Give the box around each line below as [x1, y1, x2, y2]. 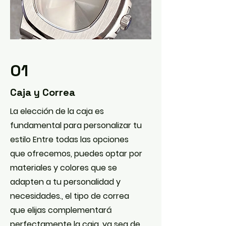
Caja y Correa [10, 86, 75, 99]
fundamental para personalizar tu [10, 120, 142, 131]
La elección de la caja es [10, 105, 104, 117]
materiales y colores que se [10, 162, 117, 174]
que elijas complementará [10, 204, 112, 216]
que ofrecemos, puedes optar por [10, 148, 142, 159]
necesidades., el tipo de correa [10, 190, 129, 202]
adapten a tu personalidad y [10, 176, 121, 188]
